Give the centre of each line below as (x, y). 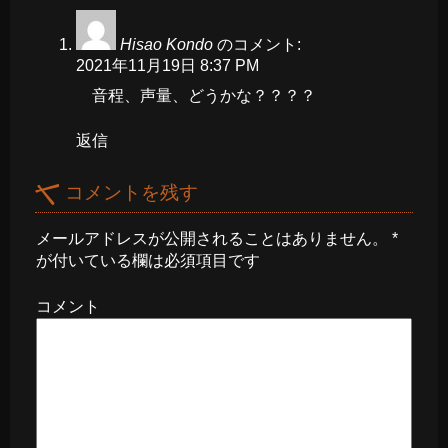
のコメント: (259, 45)
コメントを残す (131, 193)
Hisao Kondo (166, 45)
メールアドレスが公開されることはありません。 (212, 238)
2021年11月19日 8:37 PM (167, 66)
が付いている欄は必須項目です (148, 260)
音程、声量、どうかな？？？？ (204, 96)
